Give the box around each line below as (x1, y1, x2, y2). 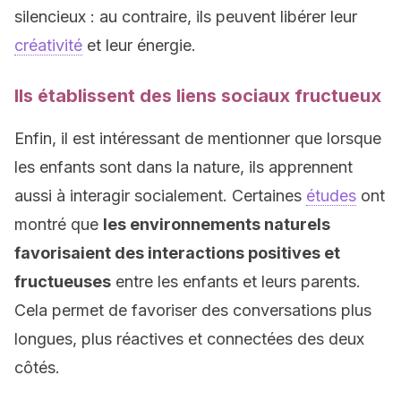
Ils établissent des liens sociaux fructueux (14, 85, 381, 107)
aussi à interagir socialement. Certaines (14, 186, 306, 205)
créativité (14, 36, 82, 55)
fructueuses (14, 272, 111, 291)
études (306, 186, 356, 205)
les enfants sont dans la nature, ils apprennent (14, 158, 353, 176)
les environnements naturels (103, 215, 330, 234)
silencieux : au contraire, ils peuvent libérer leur (14, 7, 357, 26)
